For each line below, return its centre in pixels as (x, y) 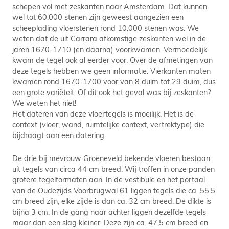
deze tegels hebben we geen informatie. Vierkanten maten (111, 71)
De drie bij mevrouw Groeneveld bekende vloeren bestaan (111, 158)
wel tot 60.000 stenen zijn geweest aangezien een (98, 17)
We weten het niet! (44, 103)
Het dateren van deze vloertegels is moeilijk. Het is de (103, 113)
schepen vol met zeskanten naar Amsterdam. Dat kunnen (110, 6)
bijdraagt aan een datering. (59, 135)
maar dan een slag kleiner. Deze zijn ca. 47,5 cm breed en (110, 222)
